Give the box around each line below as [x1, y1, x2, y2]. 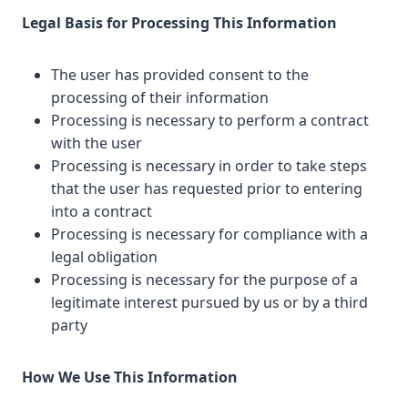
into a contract [51, 201, 152, 221]
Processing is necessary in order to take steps [51, 156, 367, 176]
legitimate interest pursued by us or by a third [51, 292, 368, 312]
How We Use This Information [22, 367, 238, 387]
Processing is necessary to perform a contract [51, 110, 369, 130]
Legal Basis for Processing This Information [22, 13, 337, 33]
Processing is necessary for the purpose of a [51, 270, 358, 290]
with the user [51, 133, 142, 153]
